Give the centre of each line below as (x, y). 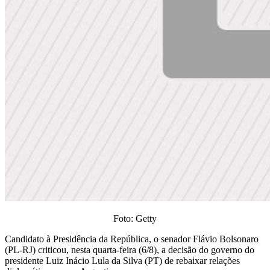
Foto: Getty (135, 218)
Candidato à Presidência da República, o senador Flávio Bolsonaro (132, 239)
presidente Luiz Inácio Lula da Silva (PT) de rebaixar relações (122, 260)
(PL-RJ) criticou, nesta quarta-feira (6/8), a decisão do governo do (130, 250)
